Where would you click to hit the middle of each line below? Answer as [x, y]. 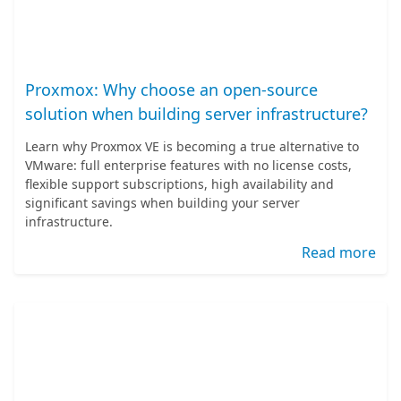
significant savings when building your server [162, 203]
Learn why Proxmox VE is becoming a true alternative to [192, 146]
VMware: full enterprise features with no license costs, [188, 165]
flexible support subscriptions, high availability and [179, 184]
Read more [339, 252]
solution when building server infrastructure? [196, 114]
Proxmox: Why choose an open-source [171, 90]
